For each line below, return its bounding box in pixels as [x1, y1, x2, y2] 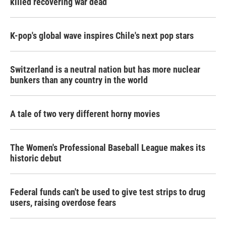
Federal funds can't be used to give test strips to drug [10, 187, 205, 197]
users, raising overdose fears [10, 197, 116, 208]
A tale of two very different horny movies [10, 108, 160, 119]
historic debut [10, 153, 62, 163]
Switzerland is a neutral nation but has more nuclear [10, 64, 200, 75]
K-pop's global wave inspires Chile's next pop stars [10, 30, 194, 41]
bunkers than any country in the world [10, 75, 148, 85]
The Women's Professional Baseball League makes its [10, 142, 205, 153]
